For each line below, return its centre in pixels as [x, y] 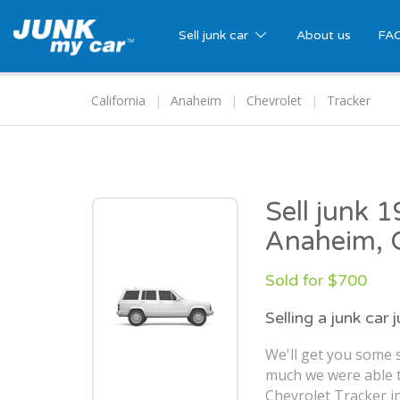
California [118, 101]
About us [323, 35]
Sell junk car [215, 35]
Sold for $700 [316, 281]
